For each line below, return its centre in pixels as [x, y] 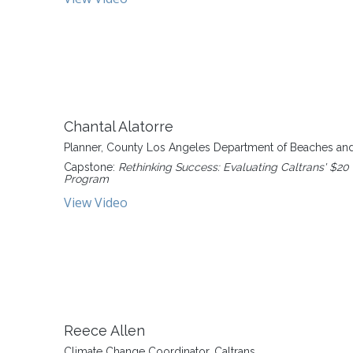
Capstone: [91, 167]
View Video [96, 203]
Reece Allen [104, 331]
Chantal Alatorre [119, 126]
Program [86, 179]
